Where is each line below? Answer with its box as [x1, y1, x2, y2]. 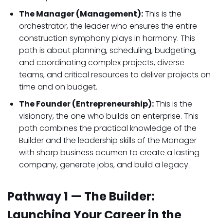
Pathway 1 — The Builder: [7, 188, 155, 204]
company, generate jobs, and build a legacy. [19, 159, 190, 170]
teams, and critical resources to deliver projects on [19, 69, 211, 80]
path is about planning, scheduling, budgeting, [19, 45, 197, 56]
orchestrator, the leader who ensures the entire [19, 20, 197, 32]
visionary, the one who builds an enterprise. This [19, 110, 199, 122]
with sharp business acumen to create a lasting [19, 147, 200, 158]
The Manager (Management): [19, 8, 143, 19]
